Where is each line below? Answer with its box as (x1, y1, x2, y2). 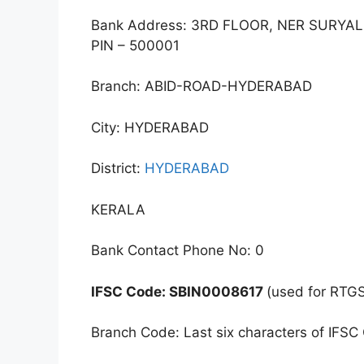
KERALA (91, 201, 145, 218)
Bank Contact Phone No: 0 (91, 242, 264, 259)
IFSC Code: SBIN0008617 (91, 283, 266, 300)
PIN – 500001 (91, 37, 180, 54)
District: (91, 160, 145, 177)
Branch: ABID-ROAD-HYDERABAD (91, 78, 312, 95)
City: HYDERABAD (91, 119, 209, 136)
